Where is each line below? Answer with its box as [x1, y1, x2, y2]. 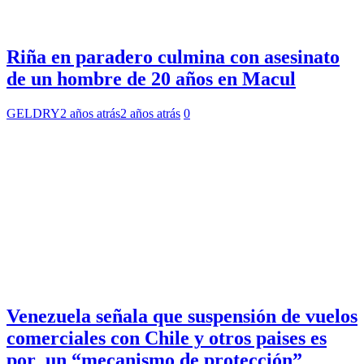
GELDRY [6, 106, 60, 121]
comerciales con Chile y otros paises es [6, 327, 327, 349]
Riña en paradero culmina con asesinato [6, 46, 340, 68]
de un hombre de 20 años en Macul [6, 68, 296, 90]
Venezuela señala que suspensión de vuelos [6, 305, 357, 327]
